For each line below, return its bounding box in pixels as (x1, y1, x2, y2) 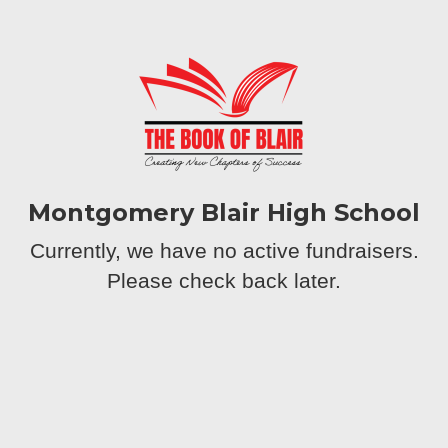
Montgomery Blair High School (28, 198, 420, 227)
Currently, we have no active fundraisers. (29, 239, 419, 262)
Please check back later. (107, 269, 341, 292)
